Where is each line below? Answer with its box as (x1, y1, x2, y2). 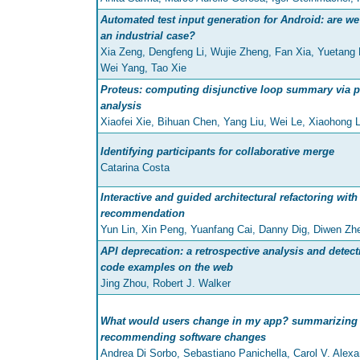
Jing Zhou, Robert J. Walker (100, 277, 231, 290)
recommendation (100, 207, 185, 220)
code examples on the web (100, 261, 233, 274)
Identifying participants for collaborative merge (100, 145, 334, 158)
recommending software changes (100, 331, 266, 344)
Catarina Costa (100, 162, 170, 174)
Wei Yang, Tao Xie (100, 62, 186, 75)
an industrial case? (100, 30, 195, 43)
